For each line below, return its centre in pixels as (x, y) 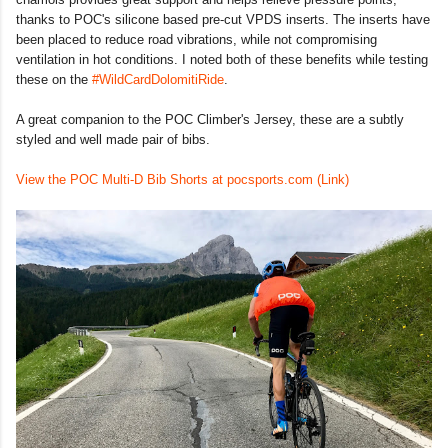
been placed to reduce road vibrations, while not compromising (196, 40)
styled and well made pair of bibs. (113, 140)
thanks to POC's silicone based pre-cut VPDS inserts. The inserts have (223, 20)
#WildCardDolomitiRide (158, 80)
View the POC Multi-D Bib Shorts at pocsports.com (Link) (182, 180)
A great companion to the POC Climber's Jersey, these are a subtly (210, 120)
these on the (54, 80)
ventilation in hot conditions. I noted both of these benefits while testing (222, 60)
